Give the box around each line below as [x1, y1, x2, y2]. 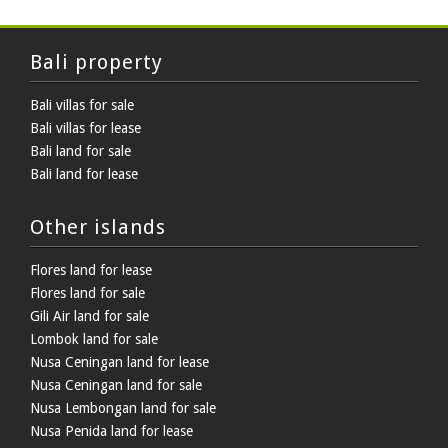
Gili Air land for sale [30, 308, 149, 325]
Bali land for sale [30, 143, 131, 160]
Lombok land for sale [30, 331, 158, 348]
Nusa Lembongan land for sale [30, 400, 216, 417]
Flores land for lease [30, 262, 152, 279]
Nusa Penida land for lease [30, 423, 193, 440]
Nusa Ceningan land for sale [30, 377, 202, 394]
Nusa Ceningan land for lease [30, 354, 209, 371]
